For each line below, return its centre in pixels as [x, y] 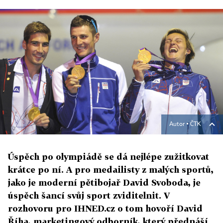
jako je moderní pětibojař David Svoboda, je [104, 182]
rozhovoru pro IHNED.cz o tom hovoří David [105, 208]
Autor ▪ [180, 124]
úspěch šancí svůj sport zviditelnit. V [89, 195]
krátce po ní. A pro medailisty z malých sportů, [111, 169]
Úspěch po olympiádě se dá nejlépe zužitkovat [109, 157]
